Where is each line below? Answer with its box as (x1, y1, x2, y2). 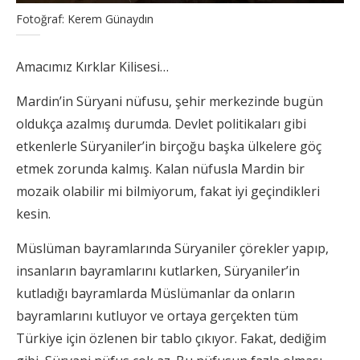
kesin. (16, 204, 51, 223)
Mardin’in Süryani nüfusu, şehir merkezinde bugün (16, 92, 323, 110)
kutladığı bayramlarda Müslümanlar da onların (16, 284, 295, 302)
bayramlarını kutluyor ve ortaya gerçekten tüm (16, 306, 298, 325)
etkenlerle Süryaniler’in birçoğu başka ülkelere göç (16, 137, 321, 155)
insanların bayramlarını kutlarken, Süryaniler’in (16, 261, 300, 280)
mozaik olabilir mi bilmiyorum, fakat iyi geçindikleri (16, 182, 320, 200)
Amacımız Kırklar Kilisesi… (16, 57, 169, 76)
